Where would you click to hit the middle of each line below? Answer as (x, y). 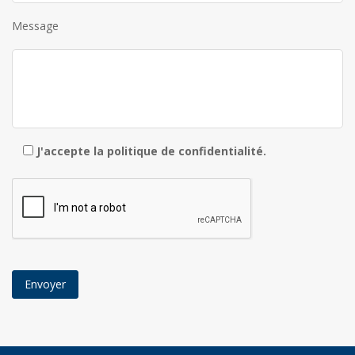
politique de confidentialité (185, 151)
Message (35, 25)
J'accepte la (72, 151)
